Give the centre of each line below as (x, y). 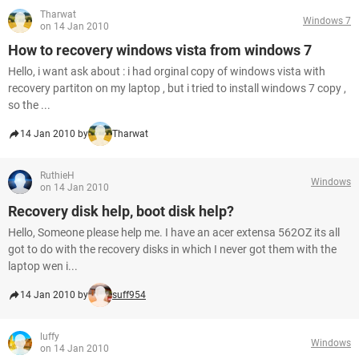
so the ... (29, 105)
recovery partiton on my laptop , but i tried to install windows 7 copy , (177, 88)
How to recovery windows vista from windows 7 (160, 50)
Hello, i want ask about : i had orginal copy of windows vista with (167, 71)
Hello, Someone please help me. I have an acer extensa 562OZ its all (174, 232)
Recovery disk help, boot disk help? (121, 211)
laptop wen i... (43, 266)
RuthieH (57, 175)
